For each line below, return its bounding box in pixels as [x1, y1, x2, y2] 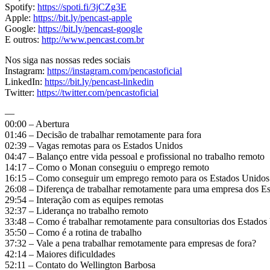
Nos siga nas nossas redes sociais [5, 55, 130, 66]
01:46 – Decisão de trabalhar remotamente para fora [5, 130, 201, 140]
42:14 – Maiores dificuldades [5, 249, 115, 260]
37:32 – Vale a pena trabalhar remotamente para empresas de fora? [5, 238, 256, 249]
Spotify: [5, 2, 37, 13]
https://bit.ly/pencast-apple [33, 13, 132, 24]
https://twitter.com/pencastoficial [37, 87, 159, 98]
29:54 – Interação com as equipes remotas [5, 195, 163, 206]
